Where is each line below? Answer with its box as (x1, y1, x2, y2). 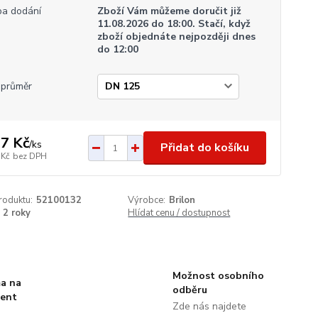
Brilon (169, 194, 196, 207)
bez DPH (12, 150, 47, 162)
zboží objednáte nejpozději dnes (97, 30, 256, 43)
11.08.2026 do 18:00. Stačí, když (97, 17, 251, 31)
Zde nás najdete (172, 300, 246, 313)
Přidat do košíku (160, 140, 249, 155)
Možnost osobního (172, 269, 264, 283)
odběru (172, 283, 207, 297)
